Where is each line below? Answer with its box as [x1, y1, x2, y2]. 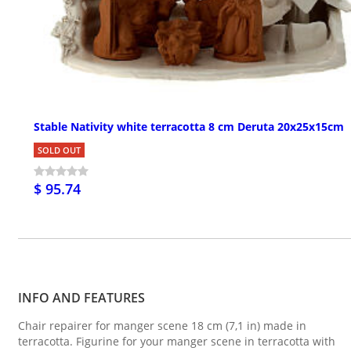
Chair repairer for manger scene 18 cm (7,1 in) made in [18, 317, 306, 333]
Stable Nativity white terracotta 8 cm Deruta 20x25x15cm [34, 118, 344, 134]
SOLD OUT [38, 143, 81, 156]
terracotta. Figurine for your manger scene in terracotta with [18, 333, 335, 349]
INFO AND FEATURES [18, 288, 145, 306]
